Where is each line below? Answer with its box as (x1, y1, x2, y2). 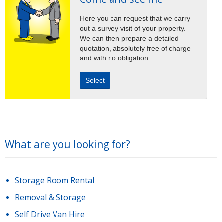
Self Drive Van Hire (15, 208, 85, 220)
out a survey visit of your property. (80, 24, 186, 32)
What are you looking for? (5, 137, 130, 151)
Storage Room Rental (15, 174, 94, 186)
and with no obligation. (80, 54, 150, 62)
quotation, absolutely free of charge (80, 44, 191, 52)
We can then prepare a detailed (80, 34, 179, 42)
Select (85, 76, 105, 84)
